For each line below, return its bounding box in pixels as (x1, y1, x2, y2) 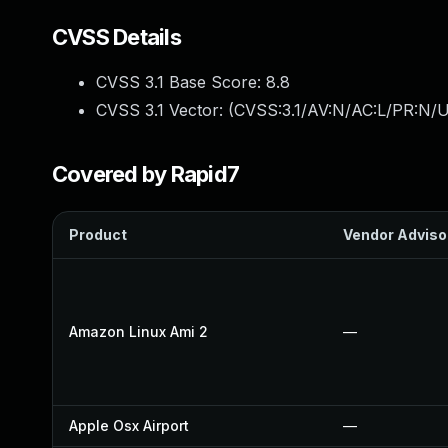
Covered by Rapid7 (52, 161, 240, 187)
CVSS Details (52, 24, 181, 50)
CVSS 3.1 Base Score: (96, 72, 266, 92)
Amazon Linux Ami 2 (69, 323, 208, 340)
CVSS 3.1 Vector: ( (96, 100, 234, 120)
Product (69, 226, 127, 243)
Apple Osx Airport (69, 417, 189, 434)
